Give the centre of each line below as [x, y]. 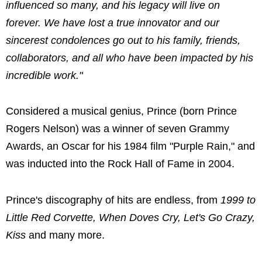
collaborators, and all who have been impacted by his [130, 58]
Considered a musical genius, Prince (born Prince [121, 111]
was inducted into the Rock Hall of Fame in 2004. [120, 164]
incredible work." [44, 75]
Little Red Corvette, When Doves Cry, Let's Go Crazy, [130, 217]
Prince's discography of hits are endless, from [113, 200]
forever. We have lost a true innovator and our [113, 23]
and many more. [67, 235]
